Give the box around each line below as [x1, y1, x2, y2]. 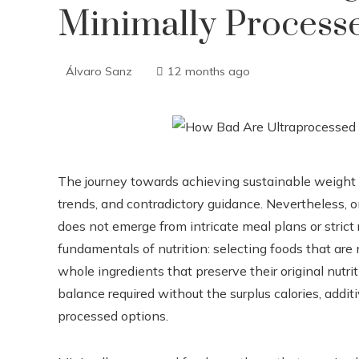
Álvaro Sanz [66, 64, 132, 79]
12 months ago [167, 64, 250, 79]
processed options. [58, 308, 168, 324]
